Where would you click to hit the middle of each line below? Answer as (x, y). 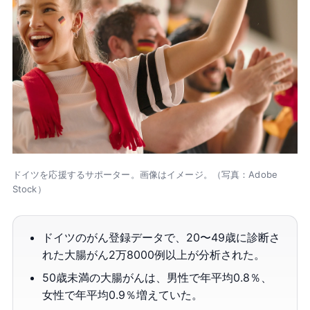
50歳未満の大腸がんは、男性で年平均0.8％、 (157, 277)
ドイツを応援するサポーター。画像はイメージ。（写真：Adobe (145, 174)
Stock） (29, 189)
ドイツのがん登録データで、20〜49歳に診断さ (162, 237)
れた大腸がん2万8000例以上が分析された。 (154, 254)
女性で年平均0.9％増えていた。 (123, 294)
